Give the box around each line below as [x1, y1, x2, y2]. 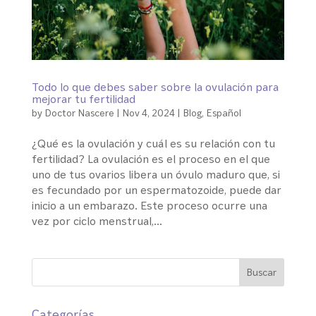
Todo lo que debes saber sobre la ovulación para [31, 79, 279, 94]
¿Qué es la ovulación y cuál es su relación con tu [31, 135, 275, 150]
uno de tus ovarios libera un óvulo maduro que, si [31, 166, 280, 181]
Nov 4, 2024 [121, 106, 175, 119]
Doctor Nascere [44, 106, 114, 119]
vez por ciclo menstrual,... [31, 213, 162, 228]
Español [205, 106, 241, 119]
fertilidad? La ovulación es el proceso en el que [31, 151, 270, 166]
